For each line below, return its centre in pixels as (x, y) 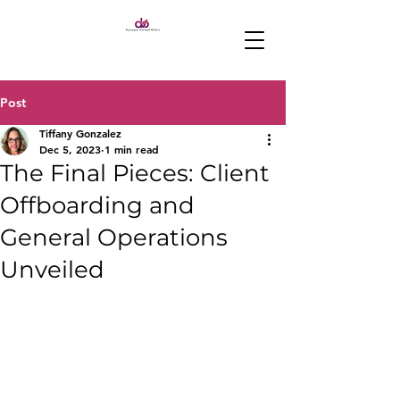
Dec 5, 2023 (70, 149)
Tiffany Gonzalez (80, 133)
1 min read (132, 149)
